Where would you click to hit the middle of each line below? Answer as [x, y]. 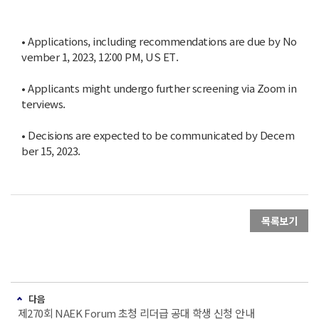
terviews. [43, 104]
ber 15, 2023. [51, 151]
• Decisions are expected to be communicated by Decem [158, 135]
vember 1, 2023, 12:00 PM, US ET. [100, 57]
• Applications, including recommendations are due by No [159, 41]
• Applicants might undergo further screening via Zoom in [159, 88]
